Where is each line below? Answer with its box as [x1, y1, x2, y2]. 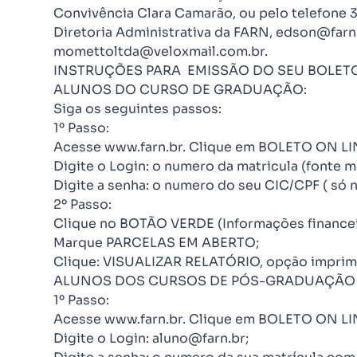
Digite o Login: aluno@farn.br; [53, 330, 249, 347]
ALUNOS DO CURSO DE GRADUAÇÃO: [53, 81, 307, 98]
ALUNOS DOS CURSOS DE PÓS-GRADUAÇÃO [53, 273, 355, 289]
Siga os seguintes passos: [53, 100, 222, 117]
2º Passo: [53, 196, 112, 213]
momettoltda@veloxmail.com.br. [53, 43, 268, 60]
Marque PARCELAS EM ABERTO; [53, 234, 259, 251]
